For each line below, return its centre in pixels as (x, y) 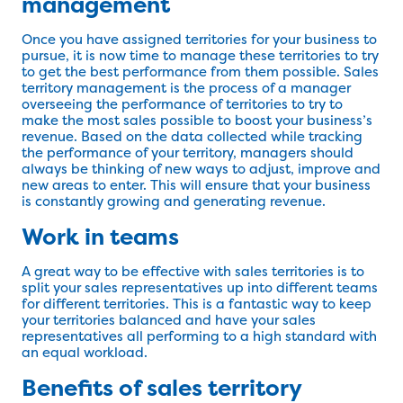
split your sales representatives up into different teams (200, 288)
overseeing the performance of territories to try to (182, 104)
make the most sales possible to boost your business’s (197, 121)
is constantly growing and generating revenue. (174, 201)
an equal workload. (85, 353)
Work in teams (100, 237)
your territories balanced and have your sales (169, 320)
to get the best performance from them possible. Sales (200, 72)
